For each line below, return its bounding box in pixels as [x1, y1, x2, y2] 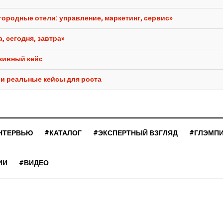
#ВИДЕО [19, 158, 49, 169]
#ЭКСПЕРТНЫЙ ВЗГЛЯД [93, 128, 178, 139]
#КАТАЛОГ [44, 128, 82, 139]
